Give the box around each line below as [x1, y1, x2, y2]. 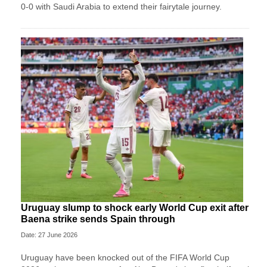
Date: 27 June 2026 [21, 231, 77, 239]
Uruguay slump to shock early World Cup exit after [21, 203, 249, 213]
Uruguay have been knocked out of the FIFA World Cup [21, 253, 229, 263]
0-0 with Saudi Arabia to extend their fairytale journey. [21, 1, 222, 11]
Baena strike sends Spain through [21, 214, 175, 225]
